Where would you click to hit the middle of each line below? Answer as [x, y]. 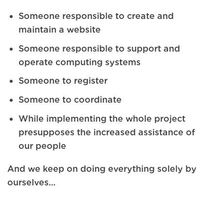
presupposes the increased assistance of [107, 132]
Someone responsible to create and [96, 15]
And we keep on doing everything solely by [102, 169]
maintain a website [60, 29]
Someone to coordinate [70, 100]
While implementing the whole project [102, 118]
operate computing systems [80, 62]
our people [43, 145]
